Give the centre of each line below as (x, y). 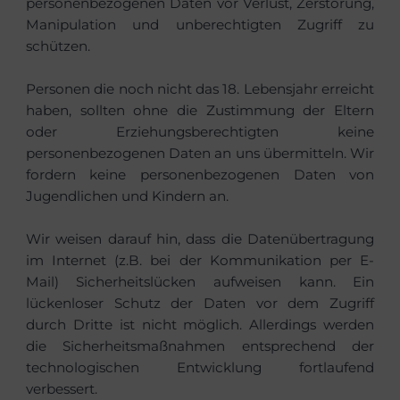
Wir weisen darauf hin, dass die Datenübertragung (200, 238)
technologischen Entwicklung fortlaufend (200, 367)
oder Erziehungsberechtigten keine (200, 131)
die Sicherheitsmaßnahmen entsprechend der (200, 346)
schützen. (58, 46)
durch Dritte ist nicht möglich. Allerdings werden (200, 324)
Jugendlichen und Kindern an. (127, 196)
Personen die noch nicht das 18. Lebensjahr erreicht (200, 88)
